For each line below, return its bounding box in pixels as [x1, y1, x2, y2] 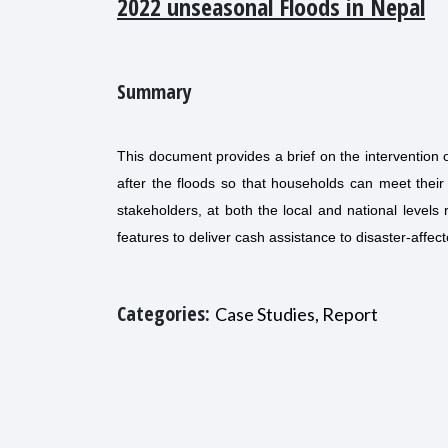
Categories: [117, 300, 215, 327]
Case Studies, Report [215, 303, 378, 325]
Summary [117, 78, 192, 105]
